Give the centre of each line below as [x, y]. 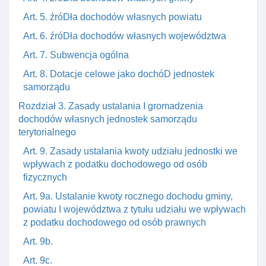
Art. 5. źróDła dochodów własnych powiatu [113, 17]
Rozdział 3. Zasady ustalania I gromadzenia [111, 106]
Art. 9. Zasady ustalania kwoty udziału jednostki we [130, 151]
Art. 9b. [38, 241]
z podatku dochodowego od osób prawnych [115, 222]
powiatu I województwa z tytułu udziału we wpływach [134, 209]
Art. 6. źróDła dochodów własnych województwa [125, 36]
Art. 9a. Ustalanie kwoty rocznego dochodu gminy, [128, 196]
